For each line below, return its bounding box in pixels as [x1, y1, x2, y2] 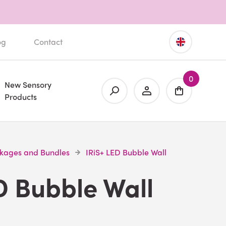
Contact [34, 36, 63, 47]
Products [4, 91, 37, 102]
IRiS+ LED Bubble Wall [86, 146, 166, 158]
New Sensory [4, 79, 51, 90]
